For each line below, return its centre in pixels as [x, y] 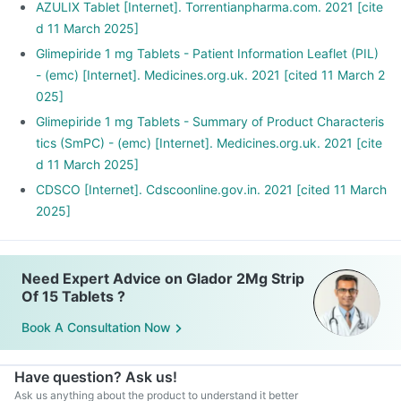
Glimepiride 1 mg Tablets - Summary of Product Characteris [210, 121]
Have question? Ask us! [96, 377]
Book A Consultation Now [96, 328]
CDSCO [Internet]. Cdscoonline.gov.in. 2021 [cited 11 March [211, 189]
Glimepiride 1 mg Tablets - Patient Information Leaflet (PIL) [207, 53]
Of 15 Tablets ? [73, 296]
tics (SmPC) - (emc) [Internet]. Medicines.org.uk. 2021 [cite [209, 143]
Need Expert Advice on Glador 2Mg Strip [163, 278]
